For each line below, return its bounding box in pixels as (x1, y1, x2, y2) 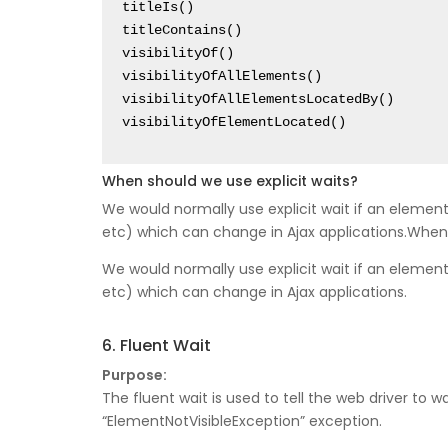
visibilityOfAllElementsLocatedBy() (122, 91, 394, 108)
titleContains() (122, 22, 242, 39)
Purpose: (102, 365, 167, 386)
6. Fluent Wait (102, 334, 211, 358)
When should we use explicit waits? (102, 171, 358, 192)
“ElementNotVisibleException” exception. (102, 411, 382, 432)
